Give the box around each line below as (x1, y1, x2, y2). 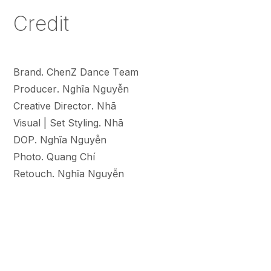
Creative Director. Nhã (13, 99, 117, 112)
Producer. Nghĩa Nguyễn (13, 82, 129, 95)
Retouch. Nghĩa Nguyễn (13, 167, 125, 180)
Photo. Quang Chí (13, 150, 96, 163)
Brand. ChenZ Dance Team (13, 65, 139, 78)
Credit (13, 10, 70, 36)
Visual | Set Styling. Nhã (13, 116, 124, 129)
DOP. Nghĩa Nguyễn (13, 133, 107, 146)
